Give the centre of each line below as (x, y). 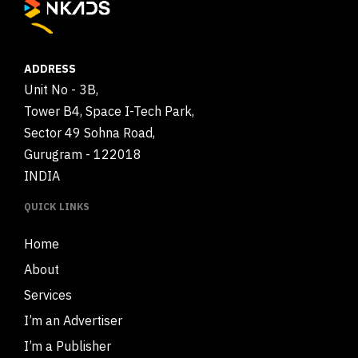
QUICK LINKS (57, 207)
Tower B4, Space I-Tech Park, (109, 111)
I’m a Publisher (68, 346)
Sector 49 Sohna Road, (89, 133)
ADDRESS (50, 68)
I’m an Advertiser (73, 320)
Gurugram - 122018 (83, 155)
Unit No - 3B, (61, 90)
